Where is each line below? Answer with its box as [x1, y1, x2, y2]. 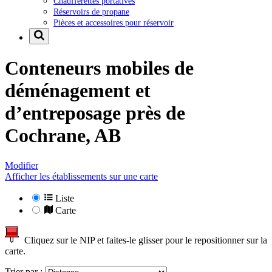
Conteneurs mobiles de [5, 57, 194, 80]
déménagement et [5, 80, 151, 102]
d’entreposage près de [5, 102, 185, 124]
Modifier [5, 160, 38, 171]
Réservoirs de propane [53, 6, 129, 16]
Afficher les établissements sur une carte [5, 171, 158, 182]
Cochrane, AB [5, 124, 121, 147]
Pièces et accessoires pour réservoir [53, 17, 174, 27]
